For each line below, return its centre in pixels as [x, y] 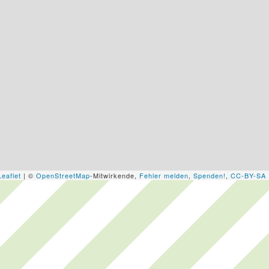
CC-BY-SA [248, 175]
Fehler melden [164, 175]
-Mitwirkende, [115, 175]
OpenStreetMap [63, 175]
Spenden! [210, 175]
